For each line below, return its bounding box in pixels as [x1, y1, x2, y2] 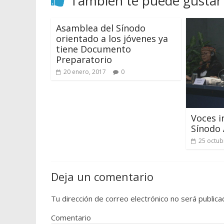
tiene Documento [56, 42, 131, 55]
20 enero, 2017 [63, 67, 106, 76]
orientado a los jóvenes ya [56, 32, 168, 44]
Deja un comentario [51, 168, 153, 184]
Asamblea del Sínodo [56, 21, 145, 34]
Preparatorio [56, 53, 112, 65]
